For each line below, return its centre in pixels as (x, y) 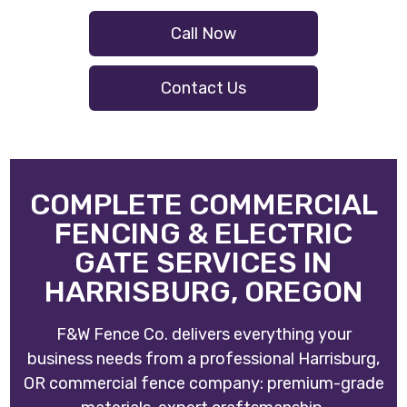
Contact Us (203, 89)
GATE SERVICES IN (203, 263)
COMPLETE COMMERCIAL (203, 205)
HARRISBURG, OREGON (203, 292)
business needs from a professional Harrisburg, (203, 359)
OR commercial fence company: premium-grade (203, 384)
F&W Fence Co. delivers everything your (203, 335)
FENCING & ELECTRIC (203, 234)
